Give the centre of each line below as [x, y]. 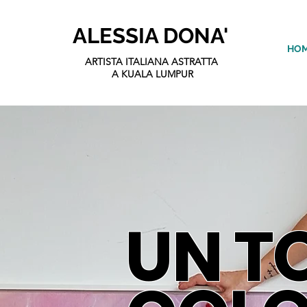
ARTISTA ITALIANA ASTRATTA [151, 62]
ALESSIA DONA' [150, 36]
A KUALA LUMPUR [151, 74]
